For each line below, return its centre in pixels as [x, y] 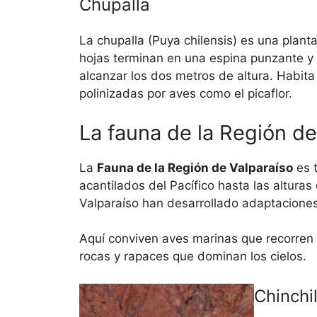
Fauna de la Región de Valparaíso [195, 167]
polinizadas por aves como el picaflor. [186, 94]
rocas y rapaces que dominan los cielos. [193, 257]
